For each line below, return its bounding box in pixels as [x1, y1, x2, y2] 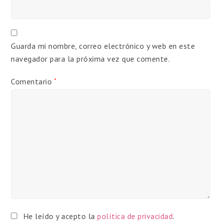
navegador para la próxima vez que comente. [11, 53, 170, 64]
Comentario [11, 76, 54, 86]
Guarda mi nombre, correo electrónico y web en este [11, 40, 195, 51]
